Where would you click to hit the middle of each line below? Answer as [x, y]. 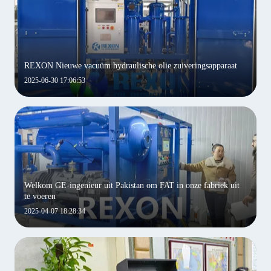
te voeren [40, 196]
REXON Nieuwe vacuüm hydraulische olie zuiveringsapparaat [131, 66]
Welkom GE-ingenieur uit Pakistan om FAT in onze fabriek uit [132, 185]
